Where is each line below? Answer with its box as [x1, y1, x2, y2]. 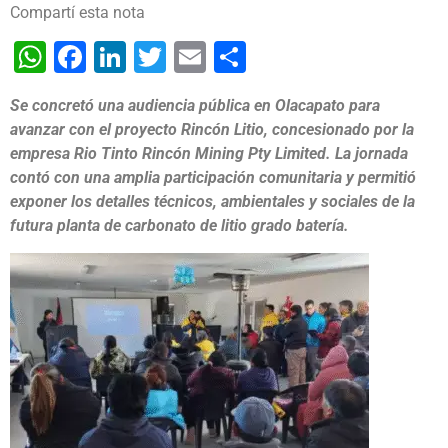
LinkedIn [126, 38, 247, 77]
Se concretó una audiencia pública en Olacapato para [10, 96, 380, 116]
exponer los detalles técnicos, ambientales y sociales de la [10, 192, 415, 212]
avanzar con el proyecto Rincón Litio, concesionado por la [10, 120, 414, 140]
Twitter [166, 38, 264, 77]
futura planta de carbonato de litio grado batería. [10, 216, 349, 236]
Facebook [86, 38, 224, 77]
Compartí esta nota [10, 3, 145, 23]
